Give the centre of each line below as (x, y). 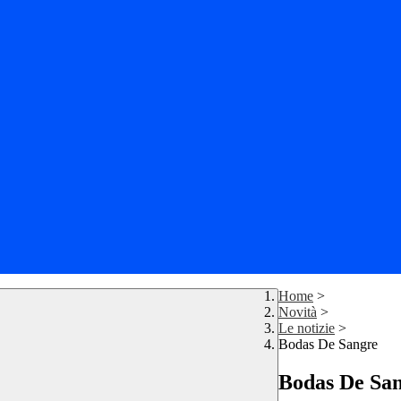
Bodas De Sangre (328, 345)
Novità (298, 312)
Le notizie (307, 328)
